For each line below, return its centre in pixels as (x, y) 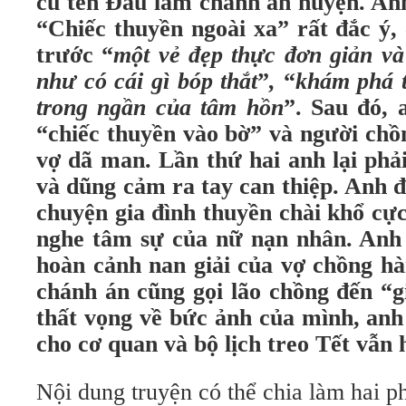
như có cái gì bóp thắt (147, 81)
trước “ (75, 55)
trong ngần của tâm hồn (160, 107)
